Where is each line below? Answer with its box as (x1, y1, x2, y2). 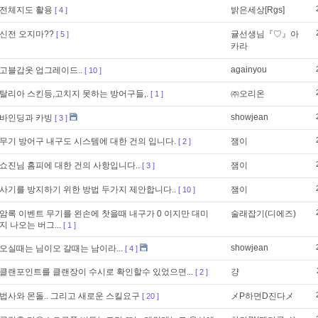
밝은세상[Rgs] (231, 5, 285, 15)
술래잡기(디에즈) (231, 209, 296, 219)
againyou (231, 65, 267, 75)
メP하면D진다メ (231, 291, 294, 301)
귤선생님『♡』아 (231, 29, 299, 39)
